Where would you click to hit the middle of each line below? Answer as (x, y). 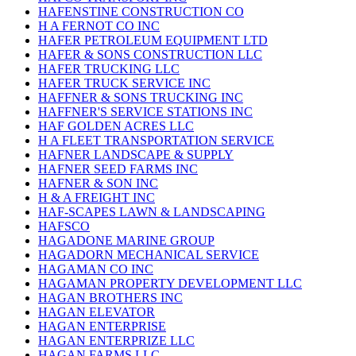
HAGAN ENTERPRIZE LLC (116, 341)
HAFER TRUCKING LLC (109, 69)
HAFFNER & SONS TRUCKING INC (141, 98)
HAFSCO (64, 226)
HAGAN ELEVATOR (97, 312)
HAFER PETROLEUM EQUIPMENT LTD (153, 41)
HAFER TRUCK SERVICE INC (124, 83)
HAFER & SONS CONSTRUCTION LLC (150, 55)
